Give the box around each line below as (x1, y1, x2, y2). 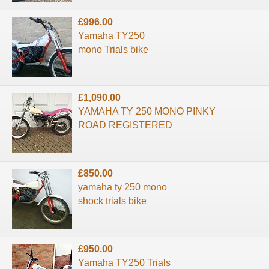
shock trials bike (78, 196, 147, 207)
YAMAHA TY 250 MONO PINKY (78, 106, 216, 117)
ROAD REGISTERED (78, 120, 172, 131)
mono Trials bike (78, 44, 148, 55)
